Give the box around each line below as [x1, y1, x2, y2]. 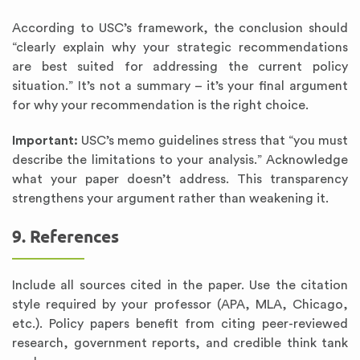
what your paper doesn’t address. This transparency [12, 173, 348, 186]
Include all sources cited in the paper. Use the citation [12, 279, 348, 292]
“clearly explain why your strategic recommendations [12, 41, 348, 54]
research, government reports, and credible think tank [12, 337, 348, 350]
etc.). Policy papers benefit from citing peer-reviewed [12, 317, 348, 330]
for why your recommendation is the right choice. [12, 99, 309, 112]
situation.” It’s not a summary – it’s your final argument [12, 80, 348, 92]
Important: [12, 134, 78, 147]
